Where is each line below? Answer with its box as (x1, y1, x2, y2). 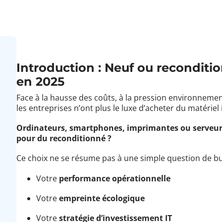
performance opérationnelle (59, 172, 171, 184)
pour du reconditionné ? (16, 133, 112, 144)
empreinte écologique (59, 192, 145, 204)
